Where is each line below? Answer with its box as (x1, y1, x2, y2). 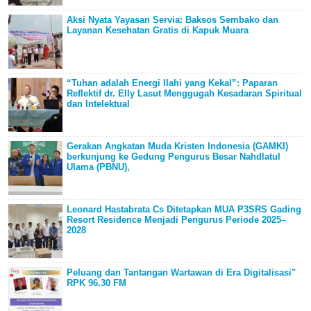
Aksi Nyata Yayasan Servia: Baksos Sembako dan (67, 15, 278, 26)
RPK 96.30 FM (67, 278, 126, 289)
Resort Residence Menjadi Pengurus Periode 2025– (67, 215, 286, 226)
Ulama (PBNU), (67, 162, 130, 173)
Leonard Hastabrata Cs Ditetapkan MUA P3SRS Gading (67, 204, 301, 215)
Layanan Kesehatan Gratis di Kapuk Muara (67, 25, 249, 36)
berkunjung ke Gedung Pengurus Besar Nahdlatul (67, 151, 280, 162)
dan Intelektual (67, 99, 130, 110)
